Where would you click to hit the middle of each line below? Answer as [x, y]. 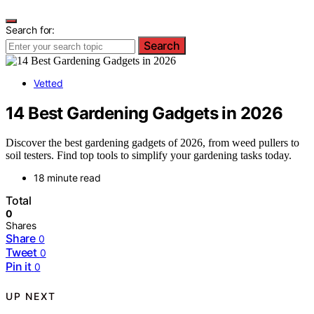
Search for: [30, 29]
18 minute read [67, 178]
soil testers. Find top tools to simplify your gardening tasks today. [149, 156]
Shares [21, 226]
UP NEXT [31, 296]
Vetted [48, 83]
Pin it [19, 267]
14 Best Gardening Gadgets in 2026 [144, 113]
